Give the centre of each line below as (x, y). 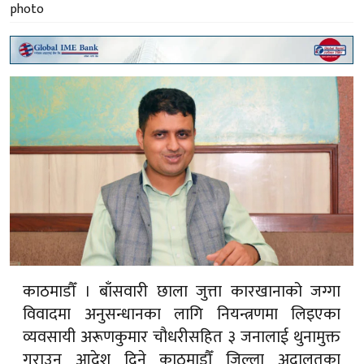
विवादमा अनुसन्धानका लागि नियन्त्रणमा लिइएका (182, 314)
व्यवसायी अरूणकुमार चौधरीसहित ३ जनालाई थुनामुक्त (182, 337)
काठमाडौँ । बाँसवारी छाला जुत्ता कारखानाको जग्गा (182, 291)
